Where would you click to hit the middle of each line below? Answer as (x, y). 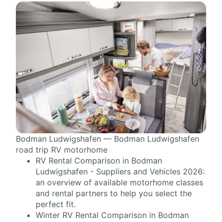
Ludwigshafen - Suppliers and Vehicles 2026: (120, 171)
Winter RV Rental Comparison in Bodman (112, 215)
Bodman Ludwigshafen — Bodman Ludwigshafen (108, 139)
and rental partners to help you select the (114, 193)
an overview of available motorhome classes (119, 182)
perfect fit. (56, 204)
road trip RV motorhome (62, 149)
